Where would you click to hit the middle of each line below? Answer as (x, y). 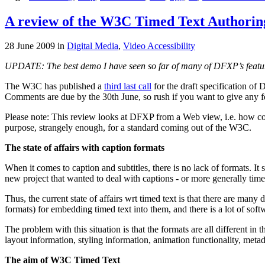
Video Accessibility (159, 46)
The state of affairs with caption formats (85, 148)
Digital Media (93, 46)
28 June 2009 (31, 46)
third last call (128, 86)
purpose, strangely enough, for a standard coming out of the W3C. (128, 128)
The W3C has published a (54, 86)
